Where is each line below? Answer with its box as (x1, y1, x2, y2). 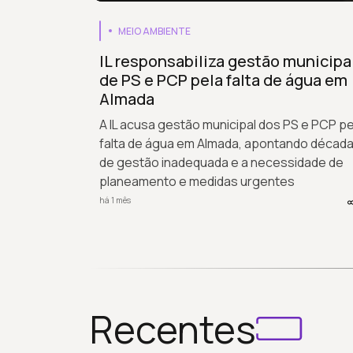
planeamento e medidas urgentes (99, 172, 295, 190)
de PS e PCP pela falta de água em (99, 69, 347, 91)
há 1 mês (99, 195, 131, 206)
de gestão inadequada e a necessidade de (99, 153, 344, 171)
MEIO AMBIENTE (118, 24, 191, 38)
